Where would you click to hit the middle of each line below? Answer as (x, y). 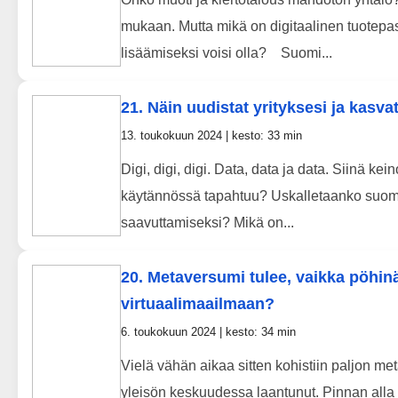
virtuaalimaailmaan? (198, 304)
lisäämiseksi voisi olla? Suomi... (227, 53)
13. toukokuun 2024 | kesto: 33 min (211, 136)
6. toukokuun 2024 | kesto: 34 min (208, 332)
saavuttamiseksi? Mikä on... (207, 223)
